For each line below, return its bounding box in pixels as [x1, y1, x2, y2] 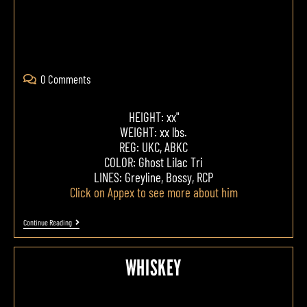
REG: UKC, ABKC [119, 138, 188, 155]
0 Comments [40, 71, 90, 86]
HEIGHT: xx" [128, 108, 179, 125]
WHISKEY [125, 254, 182, 280]
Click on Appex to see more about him [69, 184, 238, 200]
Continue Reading [23, 217, 72, 227]
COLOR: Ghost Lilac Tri [104, 153, 203, 170]
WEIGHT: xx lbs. [120, 123, 187, 140]
